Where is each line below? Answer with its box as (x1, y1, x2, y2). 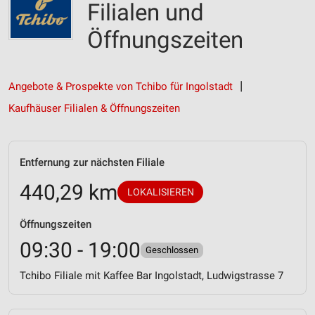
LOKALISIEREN (127, 186, 194, 198)
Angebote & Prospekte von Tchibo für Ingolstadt (8, 80, 233, 93)
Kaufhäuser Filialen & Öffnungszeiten (8, 102, 180, 115)
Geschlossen (146, 245, 198, 255)
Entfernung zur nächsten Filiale (20, 156, 165, 169)
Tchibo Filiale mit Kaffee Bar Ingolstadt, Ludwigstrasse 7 (20, 269, 283, 282)
